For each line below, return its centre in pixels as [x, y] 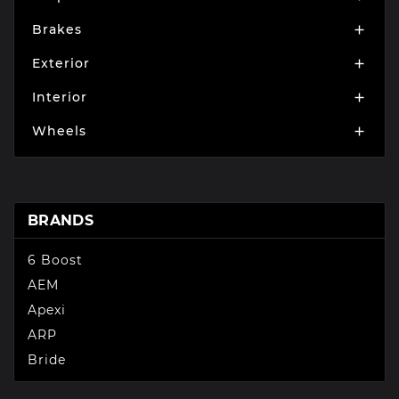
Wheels [59, 131]
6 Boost [55, 261]
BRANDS [61, 221]
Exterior [61, 64]
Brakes [57, 30]
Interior [60, 98]
